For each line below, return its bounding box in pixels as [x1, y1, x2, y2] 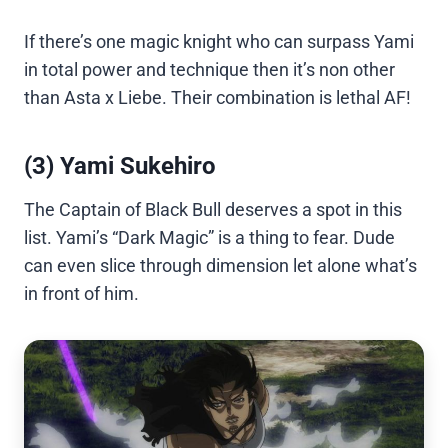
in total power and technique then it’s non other [24, 59, 395, 81]
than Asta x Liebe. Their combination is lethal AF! [24, 87, 411, 109]
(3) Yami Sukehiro [24, 152, 216, 181]
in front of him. [24, 283, 139, 305]
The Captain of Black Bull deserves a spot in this [24, 199, 402, 221]
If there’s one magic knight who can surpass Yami [24, 31, 414, 53]
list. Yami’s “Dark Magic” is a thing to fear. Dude [24, 227, 395, 249]
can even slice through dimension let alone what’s [24, 255, 417, 277]
